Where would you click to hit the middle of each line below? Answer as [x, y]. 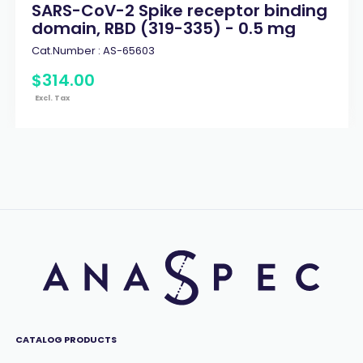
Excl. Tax [53, 98]
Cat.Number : [66, 50]
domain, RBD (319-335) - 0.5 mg [163, 28]
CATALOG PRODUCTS [66, 339]
